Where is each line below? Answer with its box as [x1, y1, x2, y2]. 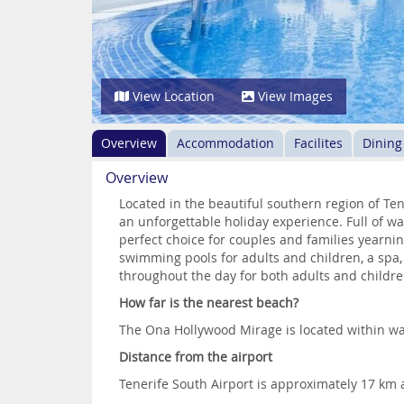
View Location [129, 87, 215, 105]
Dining [363, 134, 402, 151]
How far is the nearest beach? [119, 294, 298, 311]
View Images [254, 87, 333, 105]
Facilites [294, 134, 343, 151]
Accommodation [177, 134, 274, 151]
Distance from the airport [119, 348, 272, 365]
